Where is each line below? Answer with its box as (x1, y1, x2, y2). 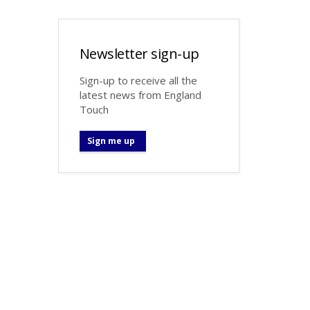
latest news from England (79, 87, 201, 102)
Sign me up (86, 134, 135, 147)
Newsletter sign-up (79, 44, 199, 63)
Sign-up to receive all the (79, 73, 197, 87)
